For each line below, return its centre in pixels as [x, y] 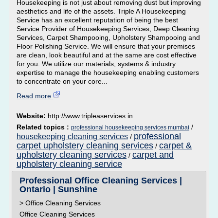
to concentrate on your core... [62, 81]
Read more [35, 96]
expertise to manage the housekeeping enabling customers [108, 73]
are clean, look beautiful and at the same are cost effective [107, 55]
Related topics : [44, 127]
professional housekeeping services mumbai [130, 127]
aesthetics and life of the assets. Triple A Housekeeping [101, 11]
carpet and [153, 155]
